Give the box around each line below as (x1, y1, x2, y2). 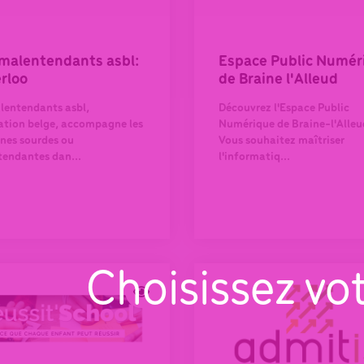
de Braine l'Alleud (219, 71, 338, 89)
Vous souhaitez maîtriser (219, 135, 344, 148)
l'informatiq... (219, 151, 290, 164)
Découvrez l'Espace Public (219, 102, 349, 115)
